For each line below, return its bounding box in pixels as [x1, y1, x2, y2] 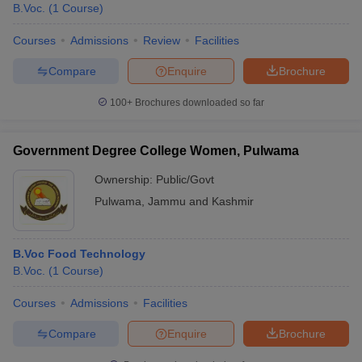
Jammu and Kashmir [148, 195, 254, 208]
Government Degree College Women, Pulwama [13, 144, 299, 158]
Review [143, 34, 180, 47]
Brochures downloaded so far [133, 97, 264, 108]
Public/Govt [156, 173, 214, 186]
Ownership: [95, 173, 156, 186]
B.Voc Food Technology [13, 247, 145, 260]
